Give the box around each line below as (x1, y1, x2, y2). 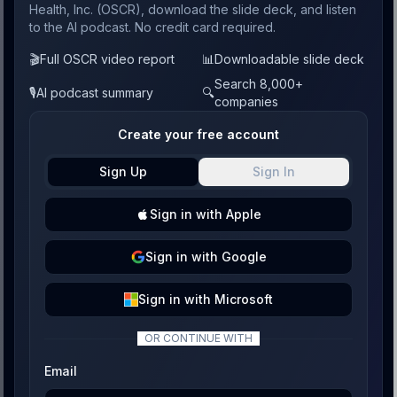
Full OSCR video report (40, 51, 175, 66)
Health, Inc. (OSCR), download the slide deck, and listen (29, 2, 356, 17)
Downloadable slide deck (214, 51, 364, 66)
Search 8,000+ (214, 76, 303, 91)
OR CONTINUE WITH (144, 331, 253, 345)
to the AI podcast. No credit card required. (29, 19, 276, 35)
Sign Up (99, 164, 147, 179)
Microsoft (214, 292, 273, 307)
